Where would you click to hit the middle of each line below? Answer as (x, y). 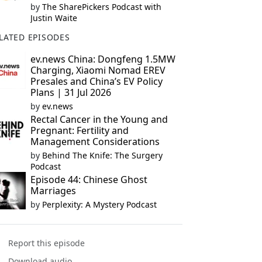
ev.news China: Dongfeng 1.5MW (103, 59)
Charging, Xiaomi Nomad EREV (98, 70)
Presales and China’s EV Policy (96, 81)
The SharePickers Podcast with (101, 7)
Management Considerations (95, 142)
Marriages (53, 191)
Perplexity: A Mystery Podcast (99, 204)
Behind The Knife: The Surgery (102, 155)
